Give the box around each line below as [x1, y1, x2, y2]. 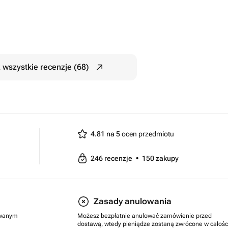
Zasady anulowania [94, 196, 172, 206]
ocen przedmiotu [120, 130, 174, 138]
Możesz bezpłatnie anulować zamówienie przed [77, 212, 212, 219]
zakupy [156, 154, 179, 162]
